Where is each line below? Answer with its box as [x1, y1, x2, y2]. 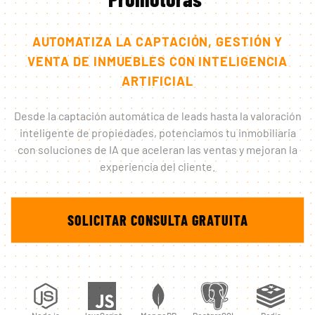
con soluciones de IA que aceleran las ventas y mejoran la [18, 142, 297, 156]
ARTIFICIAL [122, 72, 193, 89]
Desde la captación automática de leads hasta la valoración [13, 108, 302, 122]
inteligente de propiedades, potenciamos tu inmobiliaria [19, 125, 296, 139]
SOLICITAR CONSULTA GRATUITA [67, 211, 248, 229]
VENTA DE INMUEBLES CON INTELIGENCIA [27, 53, 288, 69]
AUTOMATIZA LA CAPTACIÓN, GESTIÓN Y [32, 33, 283, 49]
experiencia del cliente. [100, 159, 215, 173]
